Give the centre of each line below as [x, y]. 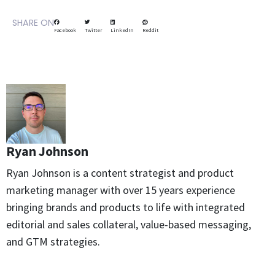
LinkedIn [122, 30]
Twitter [93, 30]
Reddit [150, 30]
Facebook [65, 30]
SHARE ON [33, 22]
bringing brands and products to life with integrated [126, 207]
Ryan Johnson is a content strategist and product [120, 173]
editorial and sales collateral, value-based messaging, [129, 225]
